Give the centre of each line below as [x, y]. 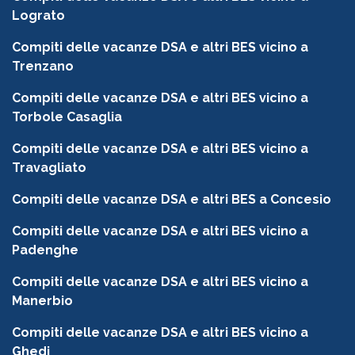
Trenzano [43, 67]
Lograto [38, 16]
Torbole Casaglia [67, 117]
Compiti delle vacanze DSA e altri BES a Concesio [172, 200]
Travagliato [49, 168]
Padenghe [45, 250]
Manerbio [42, 301]
